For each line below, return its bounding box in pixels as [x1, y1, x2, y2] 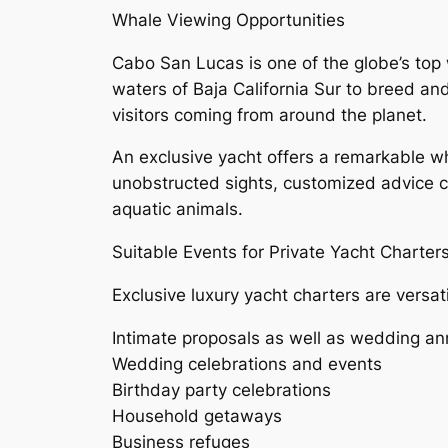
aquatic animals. [112, 199, 243, 220]
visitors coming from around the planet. [112, 104, 427, 125]
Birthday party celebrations [112, 379, 331, 400]
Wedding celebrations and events [112, 353, 382, 374]
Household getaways [112, 405, 282, 426]
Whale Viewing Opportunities [112, 9, 345, 30]
